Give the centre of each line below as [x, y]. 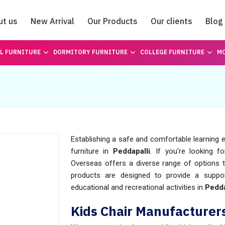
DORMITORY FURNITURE [90, 52]
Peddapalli [131, 151]
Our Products [113, 21]
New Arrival [52, 21]
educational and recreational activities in [138, 187]
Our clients [172, 21]
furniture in [92, 151]
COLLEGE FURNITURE [172, 52]
